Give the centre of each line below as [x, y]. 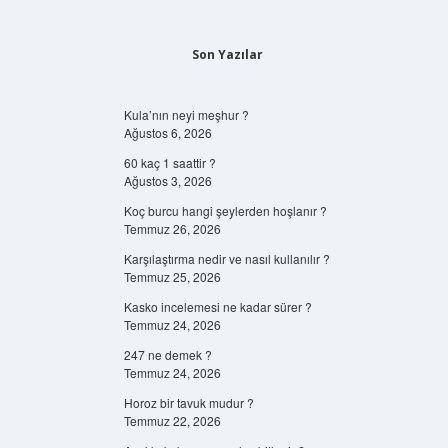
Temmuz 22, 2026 [173, 420]
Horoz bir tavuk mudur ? [189, 402]
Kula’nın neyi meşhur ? [187, 114]
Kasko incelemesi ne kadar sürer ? [218, 306]
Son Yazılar [227, 54]
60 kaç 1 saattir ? [170, 162]
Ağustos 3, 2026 [168, 180]
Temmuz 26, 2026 [173, 228]
